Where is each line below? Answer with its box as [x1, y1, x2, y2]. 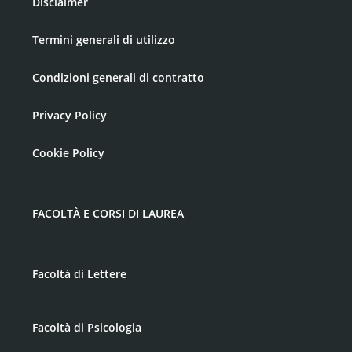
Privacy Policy [32, 108, 107, 123]
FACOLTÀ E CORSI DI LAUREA [32, 206, 184, 221]
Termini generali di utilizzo [32, 32, 175, 47]
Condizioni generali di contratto [32, 70, 204, 85]
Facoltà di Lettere [32, 266, 126, 281]
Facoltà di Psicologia [32, 320, 141, 335]
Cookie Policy [32, 145, 104, 160]
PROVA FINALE [49, 10, 129, 24]
